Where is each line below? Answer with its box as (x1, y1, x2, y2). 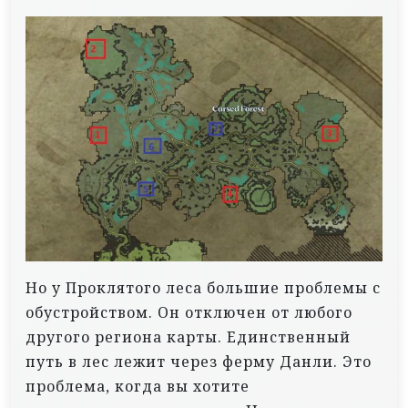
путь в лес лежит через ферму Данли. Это (25, 352, 372, 372)
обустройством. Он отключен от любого (25, 302, 352, 323)
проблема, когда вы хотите (25, 376, 250, 397)
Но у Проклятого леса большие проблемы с (25, 278, 381, 299)
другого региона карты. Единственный (25, 327, 351, 348)
